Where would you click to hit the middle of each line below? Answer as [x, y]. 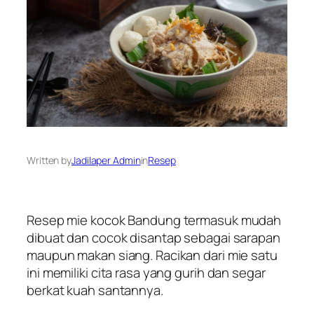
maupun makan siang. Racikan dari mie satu [152, 255]
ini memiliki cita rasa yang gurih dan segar [146, 272]
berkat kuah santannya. [95, 290]
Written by [49, 161]
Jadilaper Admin [106, 161]
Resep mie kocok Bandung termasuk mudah [154, 220]
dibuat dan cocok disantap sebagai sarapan [153, 237]
